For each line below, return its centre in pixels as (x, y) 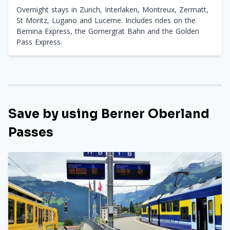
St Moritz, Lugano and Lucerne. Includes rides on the (106, 20)
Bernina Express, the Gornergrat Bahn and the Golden (108, 31)
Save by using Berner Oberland (109, 114)
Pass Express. (39, 42)
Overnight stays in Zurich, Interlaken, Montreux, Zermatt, (112, 9)
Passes (31, 132)
